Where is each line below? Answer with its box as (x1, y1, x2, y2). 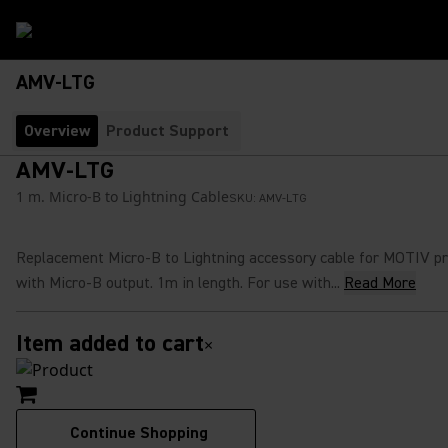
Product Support (106, 121, 229, 141)
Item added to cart (16, 328, 204, 359)
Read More (344, 273, 416, 293)
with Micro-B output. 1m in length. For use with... (16, 273, 340, 293)
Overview (24, 121, 90, 141)
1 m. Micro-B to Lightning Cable (16, 187, 229, 206)
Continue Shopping (70, 423, 208, 443)
